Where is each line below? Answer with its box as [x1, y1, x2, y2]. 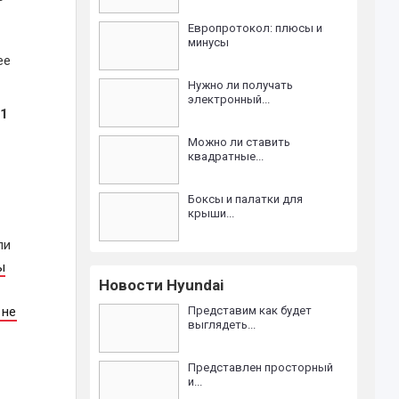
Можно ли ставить [188, 135, 291, 149]
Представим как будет [188, 304, 313, 317]
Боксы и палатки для [188, 192, 304, 206]
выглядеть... [188, 318, 256, 331]
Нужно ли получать [188, 78, 294, 92]
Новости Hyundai [99, 276, 224, 294]
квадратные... [188, 150, 265, 163]
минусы [188, 36, 230, 49]
